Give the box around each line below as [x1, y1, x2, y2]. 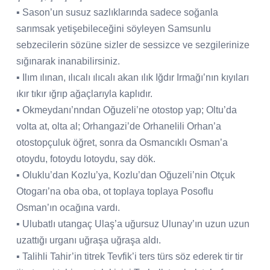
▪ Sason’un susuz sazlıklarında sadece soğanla [16, 7, 218, 17]
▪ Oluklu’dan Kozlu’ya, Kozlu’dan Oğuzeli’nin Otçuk [16, 169, 235, 180]
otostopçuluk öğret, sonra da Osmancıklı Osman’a [16, 137, 228, 148]
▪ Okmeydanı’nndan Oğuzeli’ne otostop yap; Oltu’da [16, 104, 237, 115]
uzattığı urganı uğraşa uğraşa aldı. [16, 234, 161, 245]
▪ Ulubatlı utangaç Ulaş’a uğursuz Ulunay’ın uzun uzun [16, 218, 250, 229]
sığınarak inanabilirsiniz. [16, 55, 120, 66]
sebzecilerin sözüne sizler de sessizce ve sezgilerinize [16, 39, 250, 50]
